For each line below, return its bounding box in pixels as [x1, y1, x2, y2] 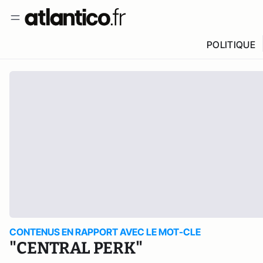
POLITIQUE [206, 39, 255, 50]
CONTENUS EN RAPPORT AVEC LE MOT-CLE [9, 226, 201, 238]
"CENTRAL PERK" [9, 238, 143, 258]
